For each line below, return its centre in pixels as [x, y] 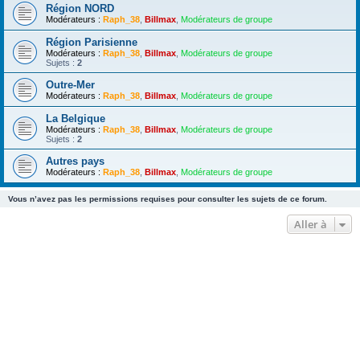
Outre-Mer [70, 85]
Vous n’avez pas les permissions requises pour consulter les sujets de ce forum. [168, 199]
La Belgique [76, 119]
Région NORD [80, 8]
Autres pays [75, 161]
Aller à [311, 224]
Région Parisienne [92, 42]
